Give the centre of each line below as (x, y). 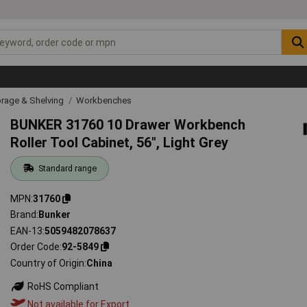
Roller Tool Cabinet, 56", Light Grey (120, 142)
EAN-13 (27, 231)
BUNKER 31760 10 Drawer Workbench (128, 124)
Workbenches (104, 100)
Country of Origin (48, 263)
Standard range (67, 168)
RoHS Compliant (62, 286)
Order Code (35, 247)
